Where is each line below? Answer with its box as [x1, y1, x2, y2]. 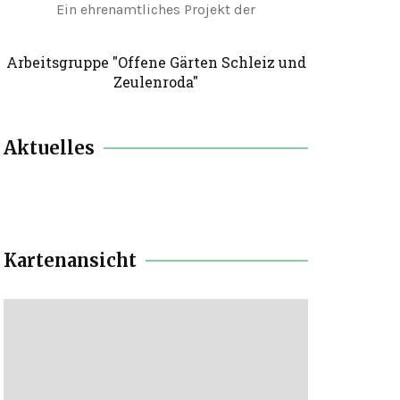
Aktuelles [4, 136, 95, 159]
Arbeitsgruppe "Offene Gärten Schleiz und [5, 52, 306, 71]
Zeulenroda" [113, 71, 199, 91]
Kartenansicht [4, 248, 137, 271]
